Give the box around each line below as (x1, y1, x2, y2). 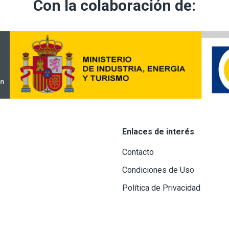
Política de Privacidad (122, 182, 200, 193)
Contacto (122, 147, 154, 157)
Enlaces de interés (122, 126, 194, 136)
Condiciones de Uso (122, 165, 194, 175)
